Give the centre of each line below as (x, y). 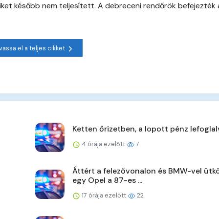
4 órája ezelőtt (103, 144)
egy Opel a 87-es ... (107, 180)
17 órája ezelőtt (104, 196)
